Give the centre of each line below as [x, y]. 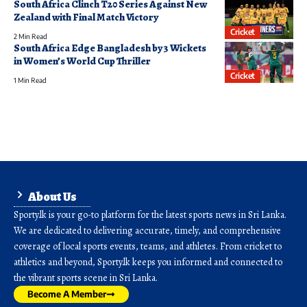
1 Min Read [30, 80]
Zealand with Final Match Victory [86, 17]
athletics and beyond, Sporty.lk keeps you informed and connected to [148, 262]
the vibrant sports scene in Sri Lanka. [87, 278]
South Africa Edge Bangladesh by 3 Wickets [110, 48]
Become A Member [67, 294]
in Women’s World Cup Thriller [82, 61]
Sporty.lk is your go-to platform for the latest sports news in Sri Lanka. [150, 215]
